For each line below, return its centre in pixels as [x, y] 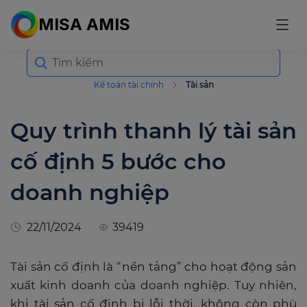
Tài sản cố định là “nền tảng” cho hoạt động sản [153, 267]
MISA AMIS [84, 24]
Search [43, 53]
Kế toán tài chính [128, 85]
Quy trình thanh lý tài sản [153, 131]
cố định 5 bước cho [118, 161]
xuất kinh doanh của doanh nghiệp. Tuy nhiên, [153, 285]
